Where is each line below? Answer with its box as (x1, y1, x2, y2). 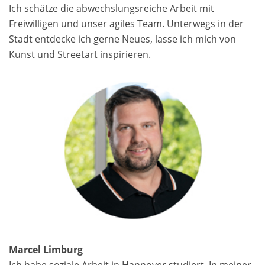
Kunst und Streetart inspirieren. (9, 47, 151, 61)
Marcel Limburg (9, 243, 83, 256)
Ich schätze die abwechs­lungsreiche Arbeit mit (9, 1, 214, 15)
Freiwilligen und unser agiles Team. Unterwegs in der (9, 17, 244, 30)
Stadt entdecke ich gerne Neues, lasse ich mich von (9, 32, 236, 46)
